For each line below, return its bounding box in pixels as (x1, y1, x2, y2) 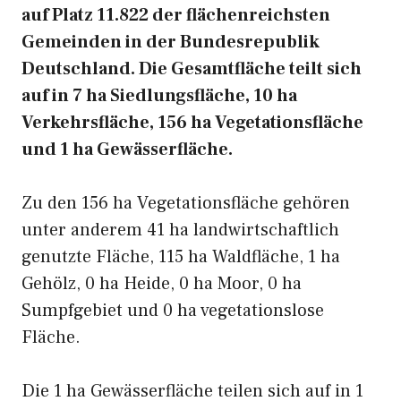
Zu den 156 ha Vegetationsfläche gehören (21, 192, 350, 215)
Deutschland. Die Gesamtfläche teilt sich (21, 57, 362, 81)
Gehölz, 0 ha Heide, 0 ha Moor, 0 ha (21, 272, 302, 295)
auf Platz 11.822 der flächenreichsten (21, 4, 330, 27)
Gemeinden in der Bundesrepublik (21, 30, 320, 54)
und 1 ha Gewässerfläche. (21, 138, 233, 161)
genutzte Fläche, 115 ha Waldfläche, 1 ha (21, 245, 340, 269)
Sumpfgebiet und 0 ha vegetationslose (21, 299, 324, 322)
